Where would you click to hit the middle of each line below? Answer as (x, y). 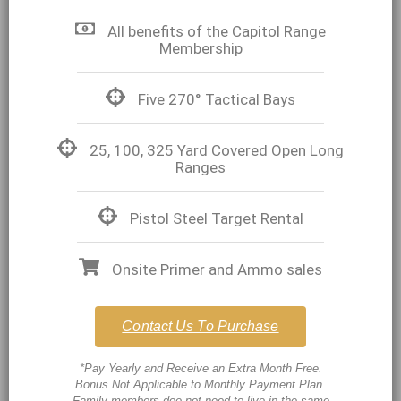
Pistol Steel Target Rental (217, 219)
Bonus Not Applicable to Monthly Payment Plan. (200, 385)
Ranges (200, 168)
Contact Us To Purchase (200, 327)
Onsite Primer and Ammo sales (217, 270)
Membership (200, 49)
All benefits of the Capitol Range (217, 32)
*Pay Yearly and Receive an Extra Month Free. (200, 369)
